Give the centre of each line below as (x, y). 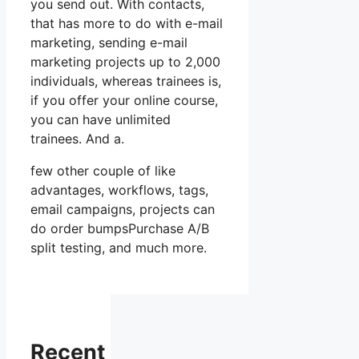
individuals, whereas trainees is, (126, 81)
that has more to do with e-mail (127, 24)
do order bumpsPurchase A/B (120, 229)
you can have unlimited (101, 120)
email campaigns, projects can (123, 210)
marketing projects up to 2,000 (125, 62)
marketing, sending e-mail (109, 43)
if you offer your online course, (124, 101)
